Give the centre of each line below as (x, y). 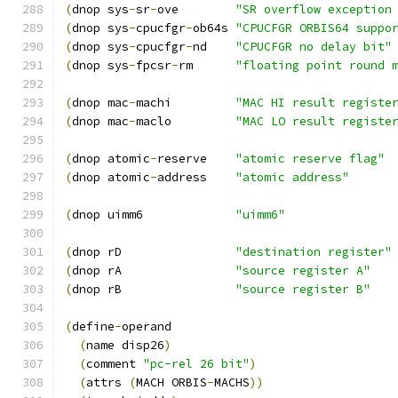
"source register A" (303, 271)
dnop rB (154, 289)
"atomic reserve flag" (310, 159)
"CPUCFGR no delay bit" (314, 47)
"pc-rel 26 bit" (196, 364)
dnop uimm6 (154, 215)
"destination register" (314, 252)
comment (115, 364)
